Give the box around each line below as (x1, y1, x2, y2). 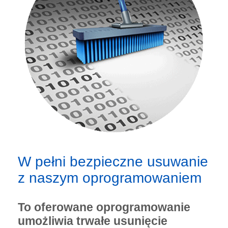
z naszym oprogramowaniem (18, 170, 202, 186)
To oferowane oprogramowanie (18, 201, 190, 214)
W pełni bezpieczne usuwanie (18, 154, 208, 169)
